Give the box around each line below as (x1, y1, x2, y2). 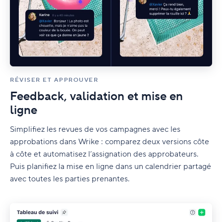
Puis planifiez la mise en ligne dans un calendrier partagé (10, 162, 211, 172)
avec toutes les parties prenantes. (10, 174, 129, 184)
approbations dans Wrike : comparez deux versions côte (10, 137, 209, 147)
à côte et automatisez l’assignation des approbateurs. (10, 149, 198, 160)
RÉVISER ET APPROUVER (10, 76, 98, 84)
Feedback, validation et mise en (10, 89, 183, 105)
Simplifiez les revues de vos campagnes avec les (10, 124, 180, 135)
